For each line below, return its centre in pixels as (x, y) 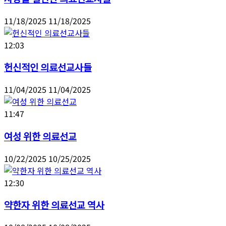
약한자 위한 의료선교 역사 (54, 205)
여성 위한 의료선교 (40, 136)
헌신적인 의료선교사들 (48, 67)
